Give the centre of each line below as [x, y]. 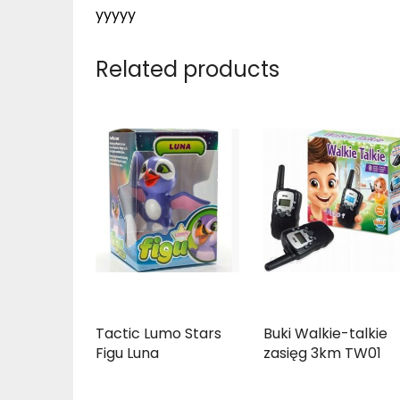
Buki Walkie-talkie [326, 334]
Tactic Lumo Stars [158, 334]
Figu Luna [127, 354]
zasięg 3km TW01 [323, 354]
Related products [187, 70]
